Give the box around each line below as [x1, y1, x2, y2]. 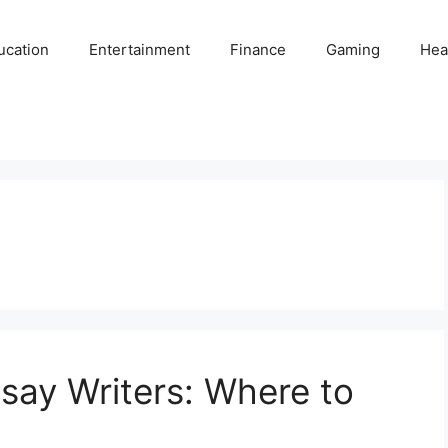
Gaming [326, 40, 381, 59]
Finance [230, 40, 287, 59]
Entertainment [89, 40, 191, 59]
